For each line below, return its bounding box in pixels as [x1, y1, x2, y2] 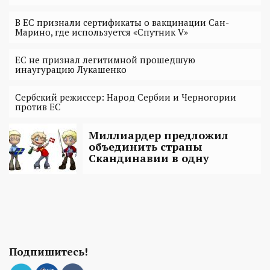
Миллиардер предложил [89, 128, 228, 143]
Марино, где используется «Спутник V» [15, 26, 188, 39]
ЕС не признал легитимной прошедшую [15, 54, 195, 66]
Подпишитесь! [9, 245, 88, 259]
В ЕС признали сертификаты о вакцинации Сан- [15, 16, 229, 29]
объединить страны [89, 139, 202, 154]
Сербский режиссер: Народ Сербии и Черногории [15, 91, 236, 104]
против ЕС [15, 101, 61, 113]
